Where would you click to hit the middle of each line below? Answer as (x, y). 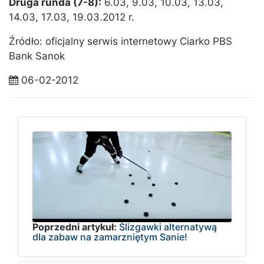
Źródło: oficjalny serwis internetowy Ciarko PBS (121, 42)
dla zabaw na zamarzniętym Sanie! (110, 237)
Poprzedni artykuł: (75, 227)
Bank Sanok (37, 56)
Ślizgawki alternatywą (168, 227)
